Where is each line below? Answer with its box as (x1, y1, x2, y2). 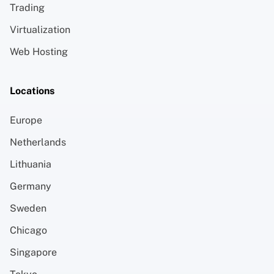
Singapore (10, 246, 57, 258)
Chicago (10, 224, 47, 236)
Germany (10, 180, 51, 192)
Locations (10, 84, 54, 97)
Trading (10, 1, 45, 13)
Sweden (10, 202, 46, 214)
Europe (10, 114, 42, 126)
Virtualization (10, 23, 70, 35)
